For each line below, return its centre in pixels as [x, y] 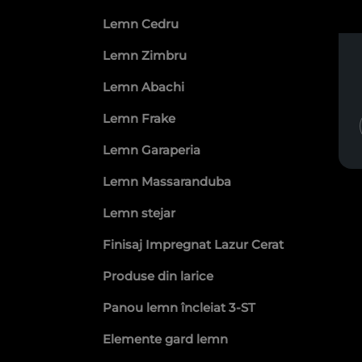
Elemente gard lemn [165, 339]
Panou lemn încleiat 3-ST [179, 307]
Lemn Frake [139, 118]
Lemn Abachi [143, 87]
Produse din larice [158, 276]
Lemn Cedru [141, 24]
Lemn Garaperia [152, 150]
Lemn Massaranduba [167, 181]
